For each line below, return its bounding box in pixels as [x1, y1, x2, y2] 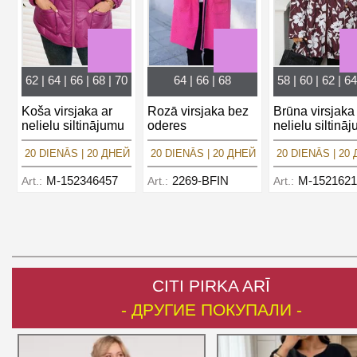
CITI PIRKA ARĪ [152, 277, 270, 295]
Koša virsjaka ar [22, 104, 112, 118]
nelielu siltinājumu [22, 119, 124, 132]
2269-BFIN [172, 174, 229, 187]
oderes [147, 119, 186, 132]
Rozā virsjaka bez [147, 104, 249, 118]
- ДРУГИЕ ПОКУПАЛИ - [120, 300, 302, 319]
